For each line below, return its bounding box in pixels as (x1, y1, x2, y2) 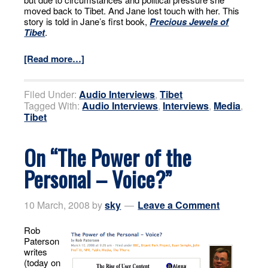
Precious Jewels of (150, 15, 229, 28)
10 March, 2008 (24, 198, 90, 212)
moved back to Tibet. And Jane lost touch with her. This (24, 4, 240, 17)
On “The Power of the (24, 141, 192, 173)
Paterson (24, 234, 60, 247)
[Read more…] (24, 52, 85, 65)
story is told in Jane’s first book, (24, 15, 150, 28)
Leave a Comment (138, 198, 220, 212)
